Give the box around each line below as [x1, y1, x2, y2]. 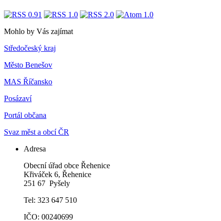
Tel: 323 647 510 [24, 195, 77, 204]
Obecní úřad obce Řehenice [24, 161, 110, 170]
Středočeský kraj [4, 43, 56, 52]
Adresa [24, 144, 46, 153]
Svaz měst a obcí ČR [4, 127, 69, 136]
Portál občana [4, 110, 46, 119]
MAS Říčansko [4, 77, 52, 86]
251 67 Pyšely [24, 179, 70, 187]
